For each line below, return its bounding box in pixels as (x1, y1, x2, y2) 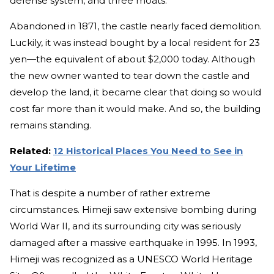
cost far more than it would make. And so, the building (10, 103, 261, 115)
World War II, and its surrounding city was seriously (10, 220, 241, 232)
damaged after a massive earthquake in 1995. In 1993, (10, 237, 257, 249)
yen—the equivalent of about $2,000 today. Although (10, 53, 255, 65)
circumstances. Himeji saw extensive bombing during (10, 204, 256, 216)
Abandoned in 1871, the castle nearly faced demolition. (10, 20, 262, 32)
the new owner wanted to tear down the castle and (10, 70, 250, 82)
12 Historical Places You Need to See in (53, 145, 243, 157)
